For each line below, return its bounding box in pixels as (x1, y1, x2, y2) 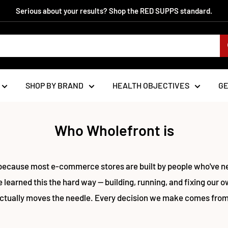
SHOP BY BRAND (25, 80, 83, 90)
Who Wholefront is (54, 121, 174, 139)
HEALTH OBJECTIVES (112, 80, 189, 90)
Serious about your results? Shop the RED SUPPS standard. (16, 6, 212, 15)
